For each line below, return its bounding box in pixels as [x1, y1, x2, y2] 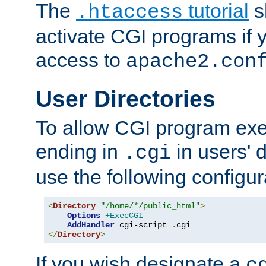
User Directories [36, 85, 216, 112]
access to [36, 48, 126, 71]
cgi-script [115, 220, 172, 230]
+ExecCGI [105, 210, 143, 220]
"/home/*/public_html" [100, 201, 200, 211]
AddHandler [67, 220, 115, 230]
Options [67, 210, 100, 220]
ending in [36, 140, 123, 163]
